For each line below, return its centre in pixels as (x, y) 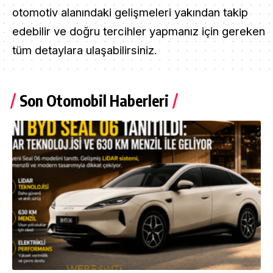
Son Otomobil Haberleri (94, 101)
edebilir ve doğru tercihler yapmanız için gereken (139, 31)
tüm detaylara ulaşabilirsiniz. (85, 50)
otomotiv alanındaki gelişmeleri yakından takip (130, 12)
